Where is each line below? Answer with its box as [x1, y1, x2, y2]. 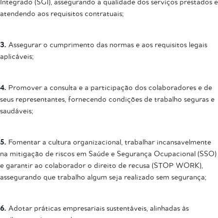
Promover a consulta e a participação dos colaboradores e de [6, 84, 212, 91]
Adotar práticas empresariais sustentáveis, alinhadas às [6, 204, 189, 212]
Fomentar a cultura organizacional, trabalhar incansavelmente [6, 138, 211, 146]
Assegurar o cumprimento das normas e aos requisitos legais [6, 41, 207, 49]
